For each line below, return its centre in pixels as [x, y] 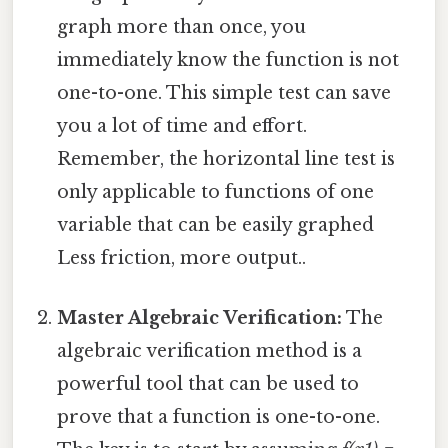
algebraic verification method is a [210, 350]
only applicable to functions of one [216, 192]
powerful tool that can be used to [208, 383]
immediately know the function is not [228, 60]
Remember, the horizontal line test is [226, 159]
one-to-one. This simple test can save [224, 93]
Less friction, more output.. [182, 258]
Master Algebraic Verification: [200, 317]
